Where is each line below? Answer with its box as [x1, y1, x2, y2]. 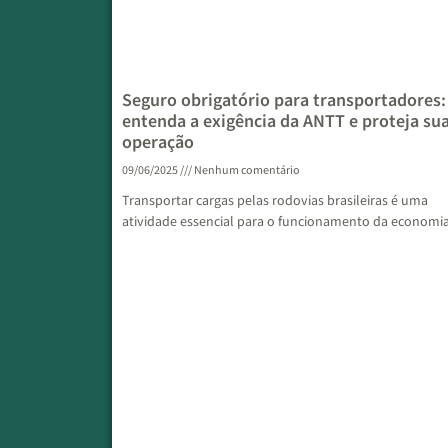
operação [122, 131, 194, 155]
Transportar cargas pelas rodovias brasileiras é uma [122, 192, 428, 211]
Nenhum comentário [192, 163, 300, 179]
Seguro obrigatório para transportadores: [122, 89, 446, 113]
